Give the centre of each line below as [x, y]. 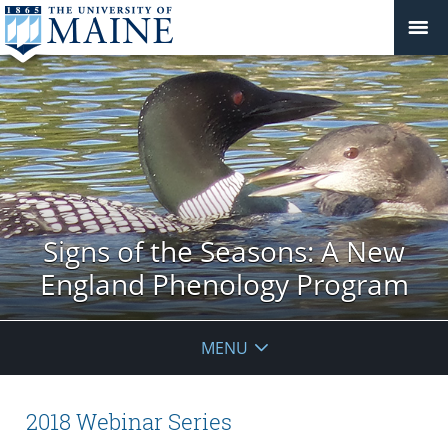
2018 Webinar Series [129, 422]
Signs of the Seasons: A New [224, 250]
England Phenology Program [224, 283]
